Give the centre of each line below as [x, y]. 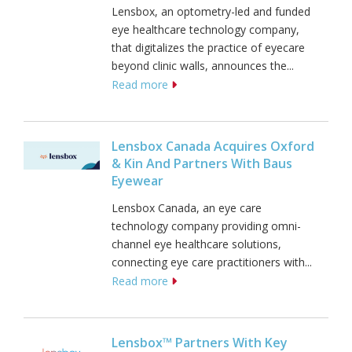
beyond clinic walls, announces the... [203, 66]
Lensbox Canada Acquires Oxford [213, 147]
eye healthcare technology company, [205, 30]
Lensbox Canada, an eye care [187, 208]
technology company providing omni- [206, 226]
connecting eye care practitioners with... [212, 262]
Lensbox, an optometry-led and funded [211, 12]
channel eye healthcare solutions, [196, 244]
